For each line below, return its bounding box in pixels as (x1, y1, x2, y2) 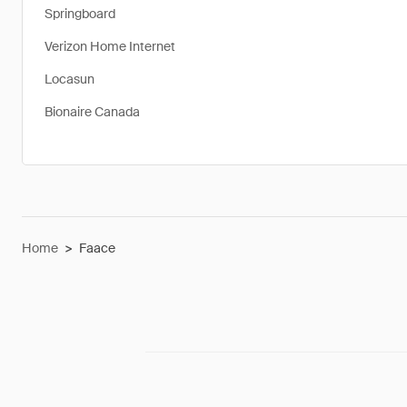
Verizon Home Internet (45, 38, 175, 55)
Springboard (45, 5, 115, 22)
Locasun (45, 71, 94, 87)
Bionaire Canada (45, 104, 140, 120)
